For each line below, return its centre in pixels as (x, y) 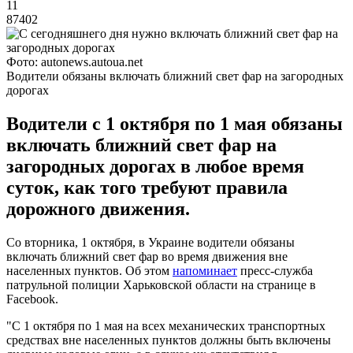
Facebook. (32, 299)
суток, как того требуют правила (147, 187)
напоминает (205, 270)
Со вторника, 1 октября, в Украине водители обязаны (150, 242)
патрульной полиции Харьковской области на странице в (161, 284)
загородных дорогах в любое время (155, 166)
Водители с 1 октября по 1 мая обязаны (175, 123)
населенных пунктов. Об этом (89, 270)
